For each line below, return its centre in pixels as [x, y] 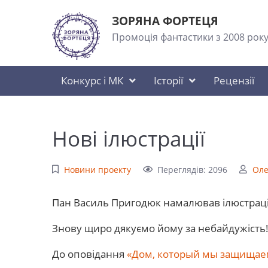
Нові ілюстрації [129, 138]
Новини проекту [97, 170]
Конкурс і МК [92, 80]
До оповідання [89, 254]
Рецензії [234, 80]
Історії [168, 80]
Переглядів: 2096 [193, 170]
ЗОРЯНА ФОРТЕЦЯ [165, 21]
